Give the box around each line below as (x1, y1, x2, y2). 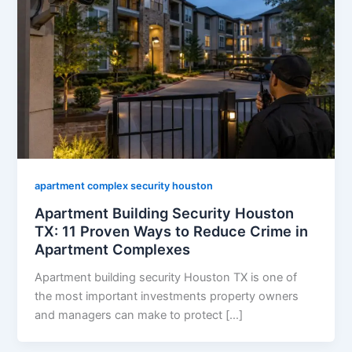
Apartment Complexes (35, 240, 191, 258)
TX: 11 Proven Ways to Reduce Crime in (35, 222, 309, 240)
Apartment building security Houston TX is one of (35, 269, 298, 284)
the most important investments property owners (35, 288, 299, 303)
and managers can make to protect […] (35, 307, 244, 322)
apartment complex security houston (35, 180, 214, 192)
